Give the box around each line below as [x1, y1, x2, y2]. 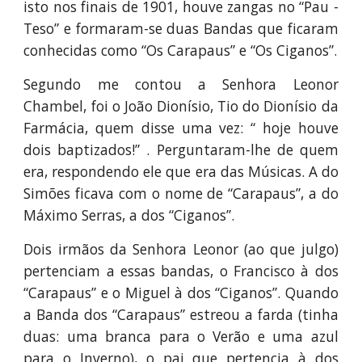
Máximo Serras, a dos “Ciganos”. [23, 205, 235, 225]
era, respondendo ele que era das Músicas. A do [23, 162, 339, 181]
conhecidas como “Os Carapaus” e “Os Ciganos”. [23, 40, 338, 60]
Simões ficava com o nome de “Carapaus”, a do [23, 183, 339, 203]
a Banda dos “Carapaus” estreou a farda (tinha [23, 305, 339, 324]
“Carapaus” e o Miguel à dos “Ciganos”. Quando [23, 283, 339, 302]
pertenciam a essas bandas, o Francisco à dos [23, 261, 339, 280]
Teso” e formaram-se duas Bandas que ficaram [23, 19, 339, 38]
